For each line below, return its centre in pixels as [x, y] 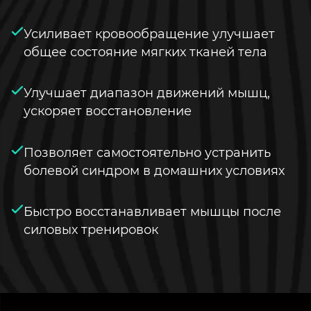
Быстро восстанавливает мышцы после [152, 211]
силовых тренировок [91, 229]
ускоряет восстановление [108, 111]
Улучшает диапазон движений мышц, [147, 93]
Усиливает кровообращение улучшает [149, 34]
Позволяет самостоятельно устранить [147, 152]
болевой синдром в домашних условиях [154, 170]
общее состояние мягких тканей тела [145, 52]
